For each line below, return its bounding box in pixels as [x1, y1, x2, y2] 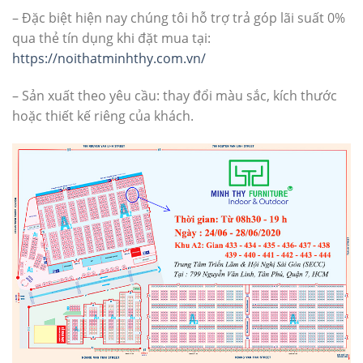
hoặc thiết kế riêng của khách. [12, 106, 194, 125]
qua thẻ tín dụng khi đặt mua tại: [12, 29, 211, 48]
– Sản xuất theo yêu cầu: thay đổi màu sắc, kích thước [12, 86, 337, 105]
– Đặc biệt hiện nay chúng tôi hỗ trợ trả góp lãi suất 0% [12, 9, 345, 28]
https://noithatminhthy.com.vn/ [12, 49, 206, 68]
